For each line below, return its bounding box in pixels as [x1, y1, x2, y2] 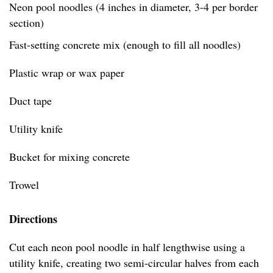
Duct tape [9, 93, 52, 108]
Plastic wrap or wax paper [9, 65, 124, 80]
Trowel [9, 177, 39, 192]
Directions [9, 210, 57, 227]
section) [9, 15, 44, 30]
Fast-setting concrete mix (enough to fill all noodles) [9, 37, 241, 52]
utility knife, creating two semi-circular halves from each [9, 255, 259, 270]
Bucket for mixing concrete [9, 149, 130, 164]
